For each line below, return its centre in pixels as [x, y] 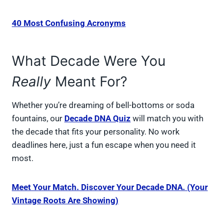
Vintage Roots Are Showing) [65, 201]
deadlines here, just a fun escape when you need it [104, 145]
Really [31, 82]
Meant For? [89, 82]
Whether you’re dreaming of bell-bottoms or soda [103, 105]
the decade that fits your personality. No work [96, 132]
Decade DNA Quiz [97, 119]
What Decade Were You [89, 61]
